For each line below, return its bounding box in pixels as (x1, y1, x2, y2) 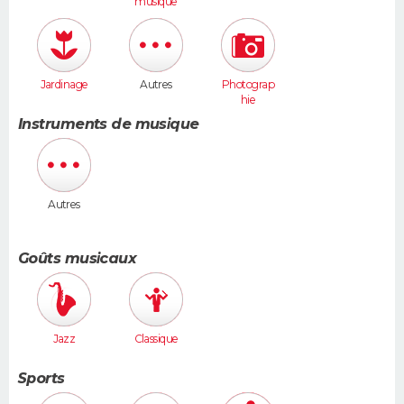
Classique (133, 331, 179, 345)
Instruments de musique (18, 115, 199, 133)
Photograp (222, 77, 274, 91)
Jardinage (40, 77, 88, 91)
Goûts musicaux (18, 249, 137, 267)
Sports (18, 370, 65, 388)
